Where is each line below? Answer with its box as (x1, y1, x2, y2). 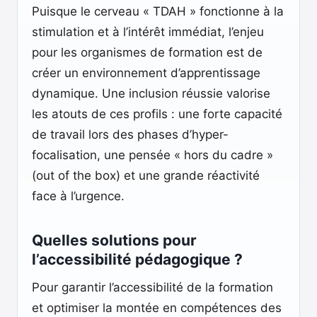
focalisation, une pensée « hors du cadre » (32, 148, 273, 162)
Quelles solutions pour (32, 231, 197, 249)
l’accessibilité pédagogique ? (32, 250, 243, 268)
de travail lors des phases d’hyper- (32, 127, 229, 142)
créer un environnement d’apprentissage (32, 66, 260, 80)
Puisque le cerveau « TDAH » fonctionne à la (32, 4, 284, 18)
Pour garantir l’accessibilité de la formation (32, 280, 273, 294)
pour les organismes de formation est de (32, 45, 263, 59)
